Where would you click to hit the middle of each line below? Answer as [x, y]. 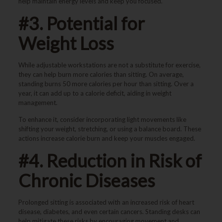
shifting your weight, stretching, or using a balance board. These [110, 129]
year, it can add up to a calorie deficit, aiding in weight [95, 93]
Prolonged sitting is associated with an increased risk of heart [106, 202]
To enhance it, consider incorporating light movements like [102, 119]
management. [38, 103]
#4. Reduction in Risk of [110, 161]
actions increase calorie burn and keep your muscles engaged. [107, 138]
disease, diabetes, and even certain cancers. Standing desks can [109, 212]
